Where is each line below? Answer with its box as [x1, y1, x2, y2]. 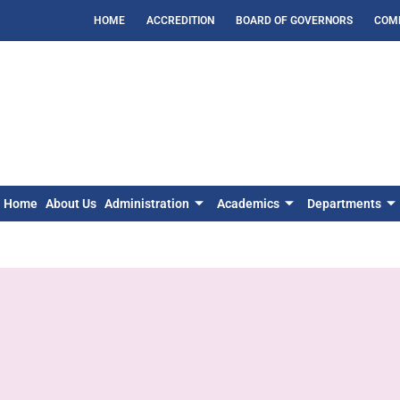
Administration [104, 196, 189, 211]
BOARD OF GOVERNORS [236, 14, 353, 27]
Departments [306, 196, 381, 211]
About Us [45, 196, 96, 211]
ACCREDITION [146, 14, 214, 27]
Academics [216, 196, 279, 211]
